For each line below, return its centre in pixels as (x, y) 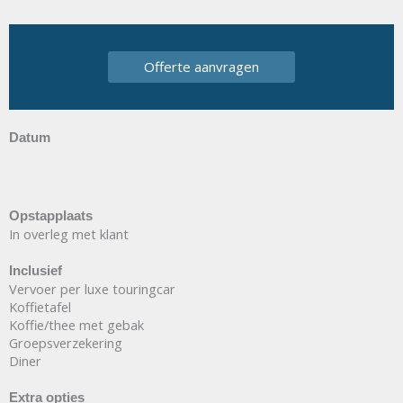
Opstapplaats (51, 215)
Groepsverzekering (66, 342)
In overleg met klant (69, 233)
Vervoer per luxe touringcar (92, 288)
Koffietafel (40, 306)
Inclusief (36, 270)
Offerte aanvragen (201, 67)
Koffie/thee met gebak (76, 324)
